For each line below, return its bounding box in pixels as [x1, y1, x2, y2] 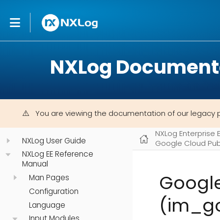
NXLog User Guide [22, 135, 86, 146]
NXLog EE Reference [22, 149, 93, 160]
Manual [22, 159, 48, 169]
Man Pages [28, 172, 69, 183]
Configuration [28, 186, 79, 196]
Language [28, 199, 65, 210]
